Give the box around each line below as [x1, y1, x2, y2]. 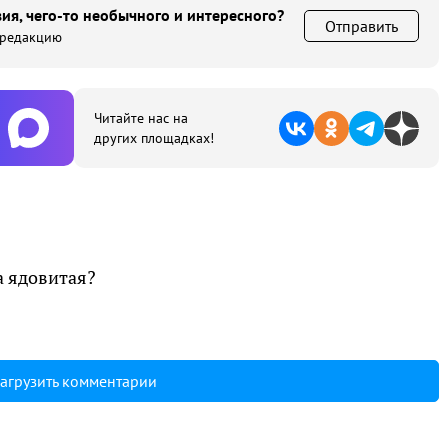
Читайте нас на [94, 109, 188, 127]
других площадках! [94, 129, 214, 147]
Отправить [325, 16, 398, 36]
